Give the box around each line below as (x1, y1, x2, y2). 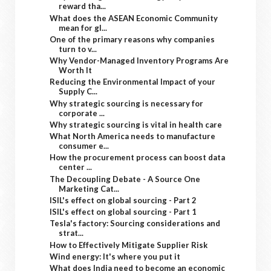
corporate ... (59, 108, 105, 118)
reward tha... (59, 1, 106, 11)
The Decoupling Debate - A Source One (50, 174, 201, 184)
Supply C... (59, 87, 98, 97)
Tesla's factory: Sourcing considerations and (50, 218, 221, 229)
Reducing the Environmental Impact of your (50, 77, 216, 87)
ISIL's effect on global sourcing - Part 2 (50, 195, 197, 205)
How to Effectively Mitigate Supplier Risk (50, 240, 208, 250)
